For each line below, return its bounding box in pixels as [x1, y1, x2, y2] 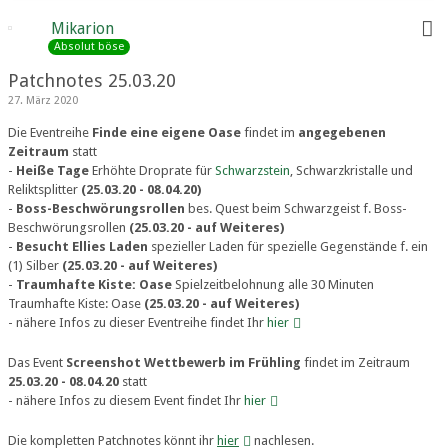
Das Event [8, 355, 66, 370]
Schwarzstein [215, 163, 290, 178]
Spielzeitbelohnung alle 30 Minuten [172, 277, 374, 292]
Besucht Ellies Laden [16, 239, 148, 254]
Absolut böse [54, 39, 124, 53]
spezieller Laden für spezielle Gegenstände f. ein [148, 239, 428, 254]
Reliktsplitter [8, 182, 81, 197]
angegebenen [298, 125, 386, 140]
